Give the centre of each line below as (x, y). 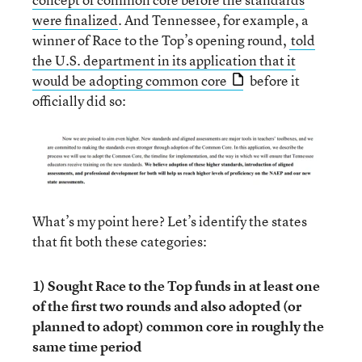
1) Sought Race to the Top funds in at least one (176, 286)
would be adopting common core (130, 80)
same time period (87, 346)
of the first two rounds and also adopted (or (167, 306)
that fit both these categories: (120, 241)
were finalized (75, 20)
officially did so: (79, 101)
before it (274, 80)
